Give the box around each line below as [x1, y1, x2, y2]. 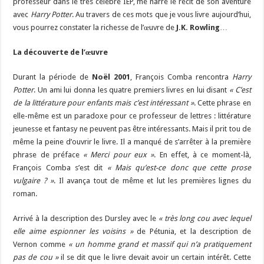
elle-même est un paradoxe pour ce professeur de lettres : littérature [13, 111, 251, 121]
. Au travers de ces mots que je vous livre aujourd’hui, [71, 10, 251, 19]
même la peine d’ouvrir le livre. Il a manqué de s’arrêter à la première [13, 137, 251, 147]
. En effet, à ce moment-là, [154, 150, 251, 160]
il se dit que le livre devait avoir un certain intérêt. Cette [58, 253, 251, 262]
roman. [13, 189, 38, 199]
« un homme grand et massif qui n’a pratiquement [68, 240, 251, 249]
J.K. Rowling [176, 23, 220, 32]
